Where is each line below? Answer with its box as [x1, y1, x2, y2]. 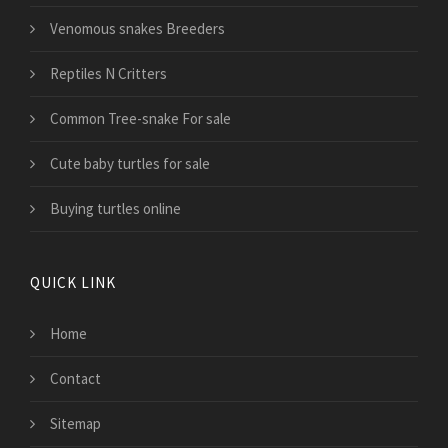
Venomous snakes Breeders [50, 18, 225, 38]
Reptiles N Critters [50, 63, 167, 83]
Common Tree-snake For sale [50, 108, 231, 128]
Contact [50, 368, 101, 388]
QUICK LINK [30, 272, 116, 292]
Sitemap [50, 413, 101, 433]
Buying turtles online [50, 198, 181, 218]
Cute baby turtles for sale [50, 153, 210, 173]
